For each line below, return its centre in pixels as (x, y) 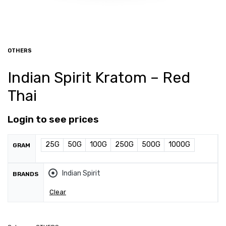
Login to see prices (53, 119)
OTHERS (20, 50)
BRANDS (26, 174)
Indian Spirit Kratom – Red (99, 78)
